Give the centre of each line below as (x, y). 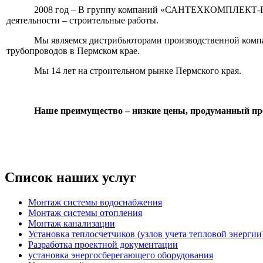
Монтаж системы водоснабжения (95, 202)
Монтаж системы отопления (85, 213)
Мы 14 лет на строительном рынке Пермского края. (138, 71)
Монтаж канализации (72, 223)
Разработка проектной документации (103, 244)
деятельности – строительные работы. (82, 20)
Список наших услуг (70, 177)
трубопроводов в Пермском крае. (73, 51)
